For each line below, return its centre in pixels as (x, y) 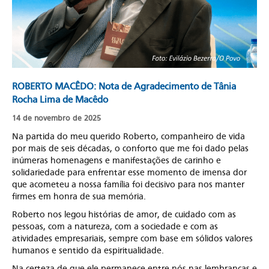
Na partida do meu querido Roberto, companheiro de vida (128, 136)
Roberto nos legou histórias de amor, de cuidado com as (124, 214)
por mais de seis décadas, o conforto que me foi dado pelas (130, 148)
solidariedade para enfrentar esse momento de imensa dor (129, 172)
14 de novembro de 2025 (56, 118)
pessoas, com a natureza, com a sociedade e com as (115, 226)
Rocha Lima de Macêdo (60, 99)
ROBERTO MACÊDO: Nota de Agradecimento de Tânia (124, 86)
